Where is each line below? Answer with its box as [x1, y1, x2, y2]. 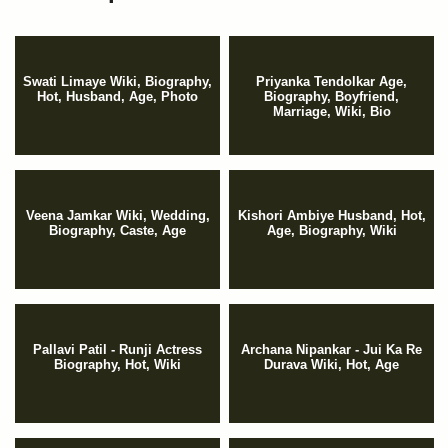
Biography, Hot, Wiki [54, 357, 181, 373]
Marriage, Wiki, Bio [272, 104, 391, 120]
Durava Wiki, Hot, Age [264, 357, 399, 373]
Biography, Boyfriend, [264, 89, 399, 105]
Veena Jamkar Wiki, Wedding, [25, 208, 210, 224]
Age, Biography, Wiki [266, 223, 397, 239]
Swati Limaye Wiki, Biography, [23, 74, 212, 90]
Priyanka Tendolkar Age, [256, 74, 407, 90]
